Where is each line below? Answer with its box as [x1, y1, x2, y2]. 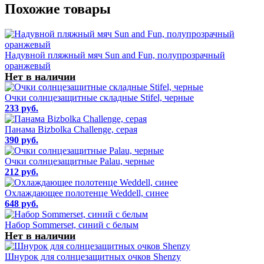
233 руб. [5, 103, 38, 113]
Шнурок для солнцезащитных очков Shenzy [5, 251, 181, 262]
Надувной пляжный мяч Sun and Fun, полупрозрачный [5, 49, 225, 60]
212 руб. [5, 166, 38, 177]
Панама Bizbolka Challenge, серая [5, 124, 137, 134]
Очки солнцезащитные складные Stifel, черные [5, 92, 194, 103]
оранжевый [5, 60, 51, 71]
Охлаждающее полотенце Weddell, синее [5, 187, 169, 198]
